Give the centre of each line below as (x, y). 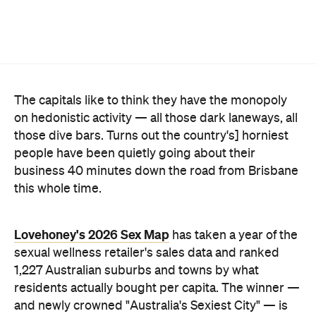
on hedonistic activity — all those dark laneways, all (156, 119)
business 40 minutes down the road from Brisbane (156, 171)
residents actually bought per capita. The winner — (157, 288)
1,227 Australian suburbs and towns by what (136, 271)
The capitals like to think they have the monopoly (151, 101)
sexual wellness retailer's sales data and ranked (147, 253)
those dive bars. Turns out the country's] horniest (151, 136)
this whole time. (58, 189)
